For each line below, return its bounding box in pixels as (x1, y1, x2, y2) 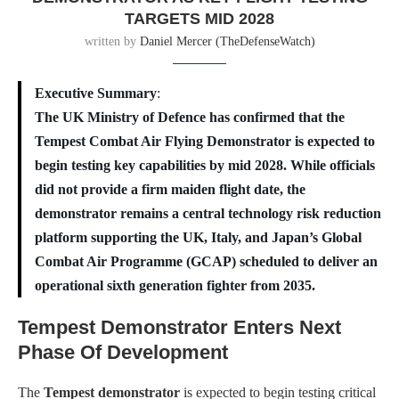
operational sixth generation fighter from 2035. (35, 278, 315, 294)
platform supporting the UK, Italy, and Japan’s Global (35, 230, 362, 246)
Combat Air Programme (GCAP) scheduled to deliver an (35, 254, 378, 270)
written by (84, 35, 140, 49)
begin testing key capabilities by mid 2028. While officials (35, 158, 375, 174)
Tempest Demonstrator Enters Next (18, 316, 341, 339)
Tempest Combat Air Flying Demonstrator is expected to (35, 134, 375, 150)
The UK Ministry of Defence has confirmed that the (35, 110, 345, 126)
